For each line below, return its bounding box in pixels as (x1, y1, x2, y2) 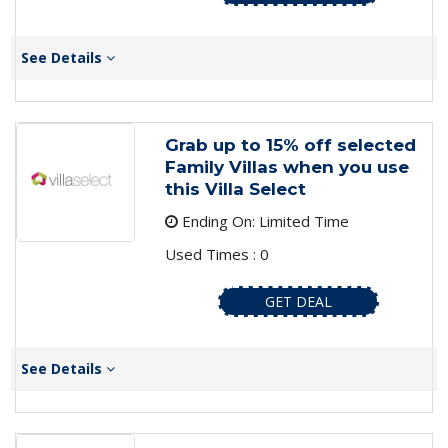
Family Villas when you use (164, 157, 409, 178)
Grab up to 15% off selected (164, 135, 416, 156)
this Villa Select (164, 179, 306, 200)
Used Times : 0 (164, 244, 269, 265)
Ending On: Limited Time (177, 211, 349, 232)
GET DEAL (264, 292, 332, 312)
